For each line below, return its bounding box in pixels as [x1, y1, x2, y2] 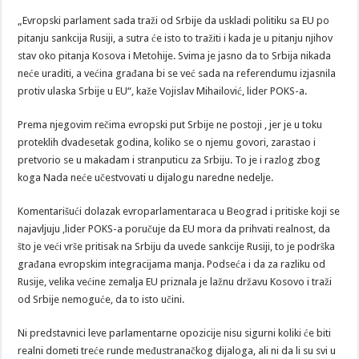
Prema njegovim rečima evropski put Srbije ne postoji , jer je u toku [18, 118, 323, 131]
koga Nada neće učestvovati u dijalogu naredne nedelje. [18, 171, 274, 184]
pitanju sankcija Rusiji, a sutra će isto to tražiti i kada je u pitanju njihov [18, 31, 333, 44]
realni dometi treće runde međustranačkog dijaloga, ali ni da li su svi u [18, 344, 337, 357]
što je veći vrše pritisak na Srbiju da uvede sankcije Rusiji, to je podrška [18, 240, 336, 252]
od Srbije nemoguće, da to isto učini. [18, 292, 185, 305]
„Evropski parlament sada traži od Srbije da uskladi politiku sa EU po [18, 14, 330, 26]
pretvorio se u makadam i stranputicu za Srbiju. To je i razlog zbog [18, 153, 321, 166]
